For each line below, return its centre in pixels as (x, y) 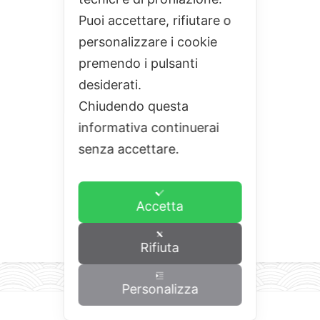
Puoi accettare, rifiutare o (155, 20)
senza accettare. (130, 149)
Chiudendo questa (133, 106)
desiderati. (111, 85)
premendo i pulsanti (138, 63)
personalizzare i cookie (147, 42)
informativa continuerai (149, 127)
